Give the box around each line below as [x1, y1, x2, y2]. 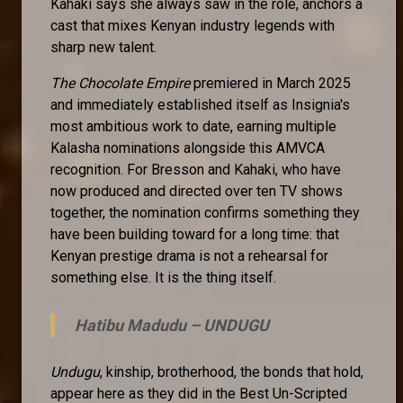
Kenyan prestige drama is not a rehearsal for [50, 246, 328, 264]
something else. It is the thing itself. [50, 268, 276, 286]
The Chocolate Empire [50, 74, 190, 92]
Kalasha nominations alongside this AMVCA [50, 139, 325, 157]
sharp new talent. [50, 38, 160, 56]
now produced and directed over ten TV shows [50, 182, 343, 200]
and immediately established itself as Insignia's [50, 95, 350, 113]
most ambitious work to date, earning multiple [50, 117, 336, 135]
